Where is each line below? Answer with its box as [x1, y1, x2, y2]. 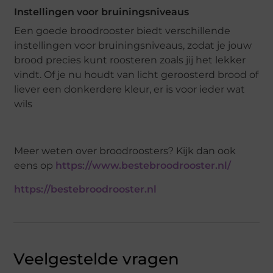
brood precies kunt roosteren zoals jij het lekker [14, 54, 246, 66]
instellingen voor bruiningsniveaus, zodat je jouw [14, 40, 252, 52]
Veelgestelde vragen [13, 249, 180, 269]
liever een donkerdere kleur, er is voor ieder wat [14, 83, 246, 96]
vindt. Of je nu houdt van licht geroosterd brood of [14, 69, 259, 81]
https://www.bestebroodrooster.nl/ [55, 160, 232, 172]
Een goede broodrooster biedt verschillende [14, 25, 231, 37]
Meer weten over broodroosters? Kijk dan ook [14, 145, 236, 157]
